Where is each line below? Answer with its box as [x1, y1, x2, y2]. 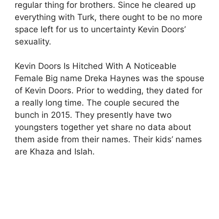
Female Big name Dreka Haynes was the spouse [15, 73, 204, 83]
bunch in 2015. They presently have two [15, 110, 172, 120]
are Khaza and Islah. [15, 147, 95, 156]
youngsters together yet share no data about [15, 122, 191, 132]
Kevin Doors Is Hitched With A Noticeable [15, 61, 176, 71]
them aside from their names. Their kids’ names [15, 134, 202, 144]
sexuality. [15, 36, 51, 46]
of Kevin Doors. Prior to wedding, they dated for [15, 86, 202, 95]
